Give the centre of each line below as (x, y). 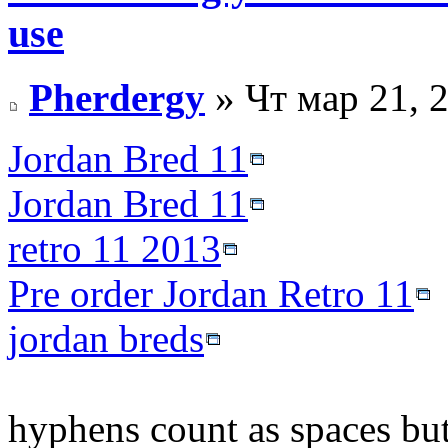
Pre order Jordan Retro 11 (211, 294)
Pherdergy (117, 98)
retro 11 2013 (114, 249)
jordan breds (106, 339)
